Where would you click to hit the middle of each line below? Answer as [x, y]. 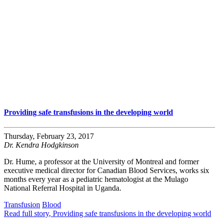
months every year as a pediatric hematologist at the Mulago [96, 179]
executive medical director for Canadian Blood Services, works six [107, 171]
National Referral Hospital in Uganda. [63, 188]
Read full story [26, 214]
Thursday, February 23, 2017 [49, 136]
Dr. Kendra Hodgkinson [41, 145]
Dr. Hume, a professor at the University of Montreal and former [101, 162]
